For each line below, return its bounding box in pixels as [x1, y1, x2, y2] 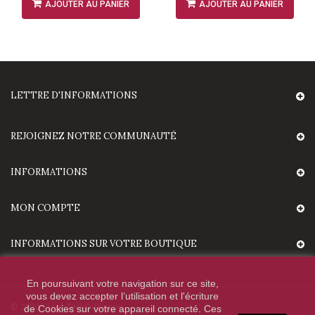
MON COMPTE [11, 202, 80, 214]
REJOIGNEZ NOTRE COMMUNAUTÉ [11, 130, 176, 142]
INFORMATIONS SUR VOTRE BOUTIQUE [11, 238, 197, 250]
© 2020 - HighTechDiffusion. [11, 302, 125, 312]
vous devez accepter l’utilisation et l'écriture [26, 290, 219, 302]
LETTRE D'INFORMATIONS [11, 89, 137, 101]
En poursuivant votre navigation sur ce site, [26, 278, 219, 289]
